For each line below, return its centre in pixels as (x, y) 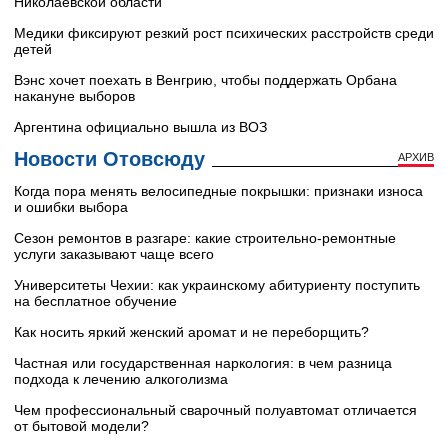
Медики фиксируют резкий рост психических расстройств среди (224, 33)
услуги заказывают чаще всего (114, 254)
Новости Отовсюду (109, 159)
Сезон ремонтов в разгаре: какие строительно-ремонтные (205, 238)
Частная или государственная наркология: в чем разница (203, 363)
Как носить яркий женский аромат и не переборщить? (191, 332)
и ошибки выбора (71, 207)
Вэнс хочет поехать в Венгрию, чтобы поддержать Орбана (205, 80)
